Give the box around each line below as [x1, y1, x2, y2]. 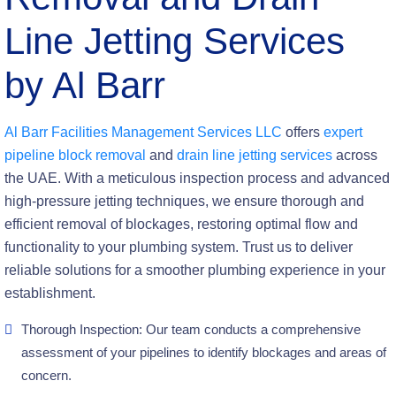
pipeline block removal [4, 148, 146, 163]
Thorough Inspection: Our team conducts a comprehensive [21, 322, 361, 337]
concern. [21, 368, 72, 383]
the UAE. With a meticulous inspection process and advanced [4, 171, 390, 186]
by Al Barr [4, 65, 165, 106]
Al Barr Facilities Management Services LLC [4, 125, 282, 140]
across [332, 148, 377, 163]
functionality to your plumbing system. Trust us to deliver [4, 240, 353, 255]
